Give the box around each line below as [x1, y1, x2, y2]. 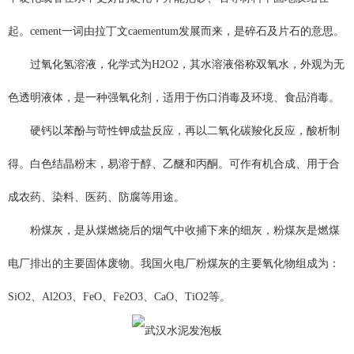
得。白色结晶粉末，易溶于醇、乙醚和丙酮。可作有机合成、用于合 [8, 158, 340, 171]
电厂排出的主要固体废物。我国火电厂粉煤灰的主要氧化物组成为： [8, 258, 340, 270]
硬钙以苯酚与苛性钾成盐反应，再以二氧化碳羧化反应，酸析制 [30, 125, 340, 137]
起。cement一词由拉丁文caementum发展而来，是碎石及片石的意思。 [8, 25, 345, 38]
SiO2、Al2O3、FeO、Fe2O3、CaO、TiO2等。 [8, 291, 231, 303]
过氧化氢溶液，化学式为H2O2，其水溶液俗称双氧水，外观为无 [30, 58, 345, 71]
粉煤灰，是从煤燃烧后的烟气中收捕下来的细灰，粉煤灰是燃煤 [30, 224, 340, 237]
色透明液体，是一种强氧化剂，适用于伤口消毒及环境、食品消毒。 [8, 92, 340, 104]
